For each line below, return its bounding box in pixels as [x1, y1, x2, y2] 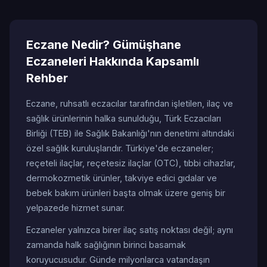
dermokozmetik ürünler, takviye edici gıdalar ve [26, 173, 217, 183]
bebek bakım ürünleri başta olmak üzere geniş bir [26, 188, 225, 198]
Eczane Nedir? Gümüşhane [26, 38, 181, 52]
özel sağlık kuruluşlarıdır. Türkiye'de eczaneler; [26, 143, 213, 153]
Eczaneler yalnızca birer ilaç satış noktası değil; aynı [26, 225, 233, 235]
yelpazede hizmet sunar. [26, 203, 125, 213]
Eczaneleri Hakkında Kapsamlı [26, 54, 199, 69]
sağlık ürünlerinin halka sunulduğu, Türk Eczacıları [26, 113, 221, 123]
